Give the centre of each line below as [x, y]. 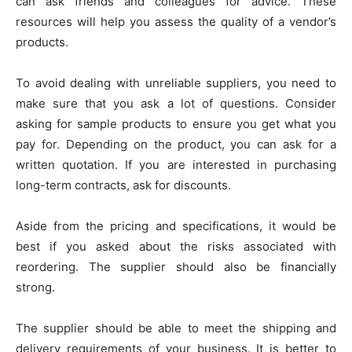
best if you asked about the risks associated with [176, 247]
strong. [35, 288]
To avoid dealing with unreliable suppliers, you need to [176, 83]
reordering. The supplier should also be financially [176, 267]
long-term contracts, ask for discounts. [123, 185]
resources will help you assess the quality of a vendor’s [176, 22]
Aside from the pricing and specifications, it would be [176, 226]
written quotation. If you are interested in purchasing [176, 165]
